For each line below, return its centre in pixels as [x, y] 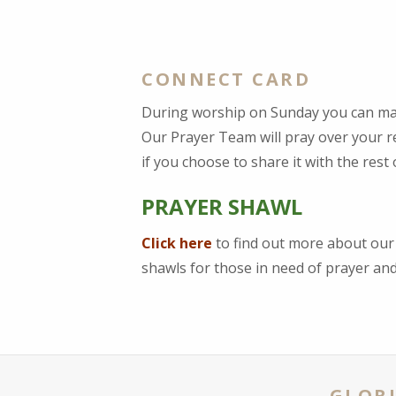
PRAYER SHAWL [222, 206]
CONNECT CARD [226, 79]
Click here [177, 243]
